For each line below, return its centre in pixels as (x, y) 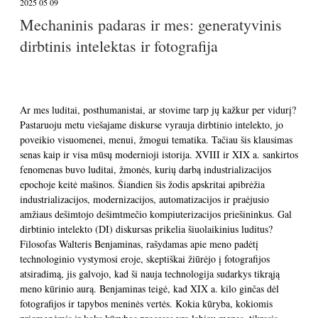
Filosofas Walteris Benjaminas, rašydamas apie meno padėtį (139, 244)
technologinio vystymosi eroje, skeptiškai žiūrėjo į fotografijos (145, 259)
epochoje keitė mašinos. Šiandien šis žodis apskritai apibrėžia (142, 184)
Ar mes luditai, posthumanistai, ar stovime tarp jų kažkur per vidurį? (158, 110)
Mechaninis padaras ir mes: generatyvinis (151, 24)
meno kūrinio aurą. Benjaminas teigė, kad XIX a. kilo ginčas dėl (149, 289)
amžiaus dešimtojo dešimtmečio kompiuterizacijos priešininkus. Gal (156, 214)
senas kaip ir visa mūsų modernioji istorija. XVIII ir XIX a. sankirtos (159, 154)
